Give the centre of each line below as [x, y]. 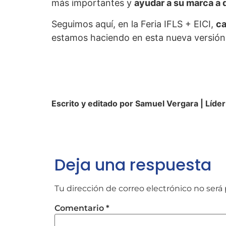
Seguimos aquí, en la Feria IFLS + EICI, [134, 24]
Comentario [80, 208]
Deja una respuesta [133, 164]
